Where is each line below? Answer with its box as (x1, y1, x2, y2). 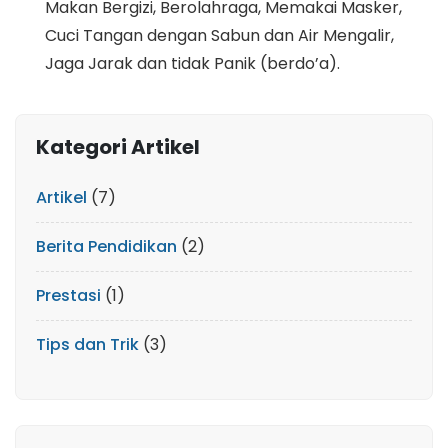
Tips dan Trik (36, 333, 139, 357)
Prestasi (36, 284, 101, 308)
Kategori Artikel (36, 133, 200, 162)
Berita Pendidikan (36, 235, 177, 259)
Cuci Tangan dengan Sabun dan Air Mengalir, (45, 24, 394, 48)
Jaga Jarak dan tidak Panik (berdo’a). (45, 52, 340, 76)
